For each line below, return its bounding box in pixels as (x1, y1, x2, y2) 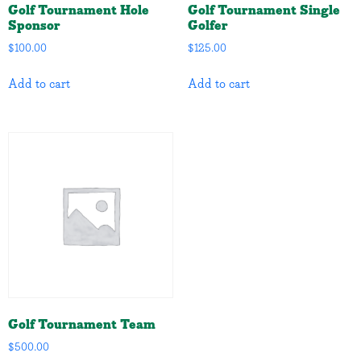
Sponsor (8, 16, 60, 35)
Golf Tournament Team (8, 315, 156, 334)
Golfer (187, 16, 228, 35)
